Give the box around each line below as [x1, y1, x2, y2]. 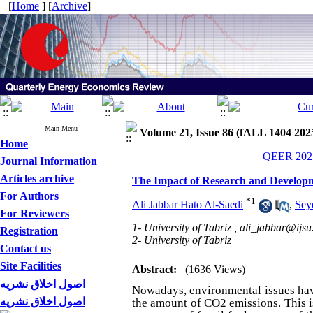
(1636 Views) [185, 263, 245, 275]
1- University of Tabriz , [132, 221, 240, 233]
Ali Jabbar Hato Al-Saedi [132, 198, 243, 211]
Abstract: [132, 263, 177, 275]
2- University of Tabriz [132, 234, 231, 246]
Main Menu [45, 124, 78, 132]
